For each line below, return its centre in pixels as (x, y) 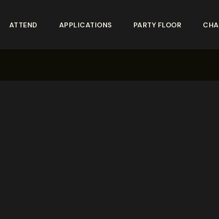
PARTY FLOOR (157, 25)
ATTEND (23, 25)
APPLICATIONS (85, 25)
